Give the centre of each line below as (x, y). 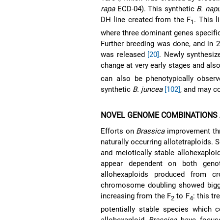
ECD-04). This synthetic (156, 9)
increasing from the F (136, 196)
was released (124, 54)
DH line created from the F (146, 19)
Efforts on (119, 131)
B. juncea (148, 89)
